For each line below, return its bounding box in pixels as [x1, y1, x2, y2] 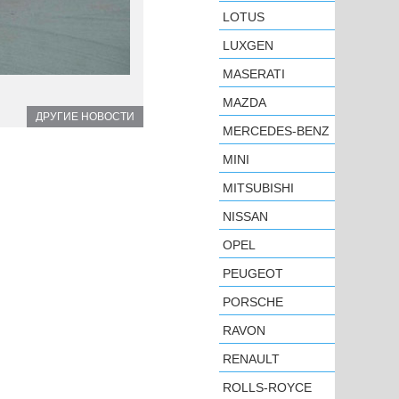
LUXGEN [223, 38, 273, 53]
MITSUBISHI [223, 181, 294, 195]
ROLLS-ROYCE [223, 380, 312, 395]
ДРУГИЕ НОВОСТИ [36, 110, 134, 123]
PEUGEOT [223, 266, 283, 281]
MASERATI [223, 67, 285, 81]
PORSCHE [223, 295, 283, 309]
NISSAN [223, 209, 268, 224]
